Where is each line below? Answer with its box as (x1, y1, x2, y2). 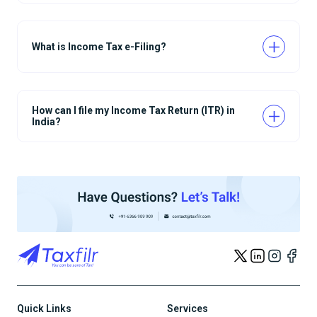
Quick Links (17, 302, 71, 314)
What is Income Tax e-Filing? (32, 41, 166, 53)
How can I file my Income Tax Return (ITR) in (32, 105, 235, 117)
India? (32, 116, 61, 128)
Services (167, 302, 208, 314)
